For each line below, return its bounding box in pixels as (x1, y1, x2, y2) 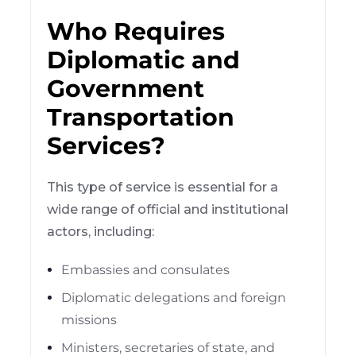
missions (61, 311, 118, 327)
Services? (47, 130, 166, 161)
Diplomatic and (47, 44, 241, 75)
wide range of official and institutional (47, 201, 289, 217)
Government (47, 73, 205, 103)
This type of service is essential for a (47, 179, 279, 195)
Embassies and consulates (61, 261, 230, 277)
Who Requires (47, 16, 226, 46)
